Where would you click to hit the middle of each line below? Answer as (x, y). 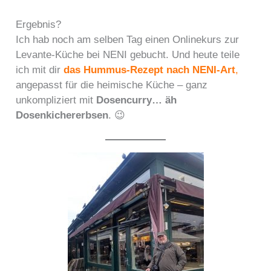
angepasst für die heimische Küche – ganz (112, 85)
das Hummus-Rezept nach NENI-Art (150, 70)
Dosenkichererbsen (62, 115)
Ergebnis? (39, 24)
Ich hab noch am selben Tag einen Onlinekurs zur (128, 39)
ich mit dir (40, 70)
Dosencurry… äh (137, 100)
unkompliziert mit (56, 100)
